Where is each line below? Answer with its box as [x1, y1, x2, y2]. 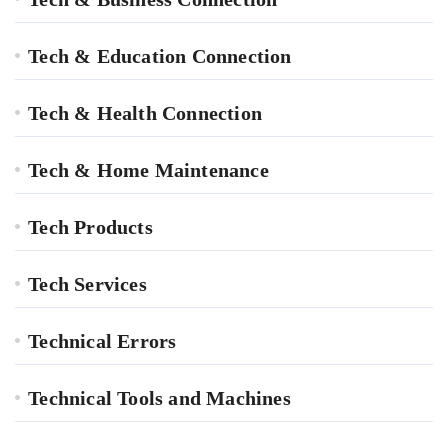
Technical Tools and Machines [28, 387, 291, 410]
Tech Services [28, 273, 147, 296]
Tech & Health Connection [28, 102, 263, 125]
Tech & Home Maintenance [28, 159, 269, 182]
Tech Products [28, 216, 153, 239]
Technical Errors [28, 330, 177, 353]
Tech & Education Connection [28, 45, 292, 68]
